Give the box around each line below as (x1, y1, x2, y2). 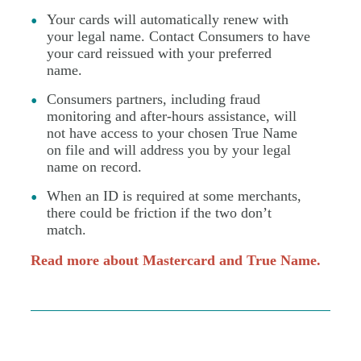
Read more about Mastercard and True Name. (31, 252, 321, 268)
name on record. (47, 159, 142, 175)
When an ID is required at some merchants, (47, 188, 301, 204)
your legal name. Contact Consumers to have (47, 28, 310, 44)
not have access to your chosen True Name (47, 125, 297, 141)
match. (47, 222, 90, 238)
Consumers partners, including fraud (47, 91, 260, 107)
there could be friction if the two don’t (47, 205, 272, 221)
